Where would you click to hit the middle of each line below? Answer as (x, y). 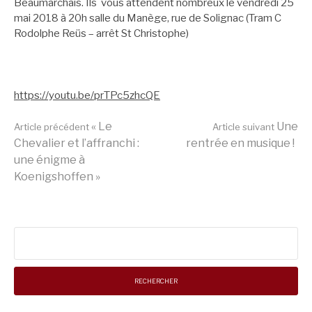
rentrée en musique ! (240, 143)
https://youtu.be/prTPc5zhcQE (87, 95)
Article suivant (243, 127)
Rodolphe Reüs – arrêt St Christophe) (101, 33)
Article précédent (52, 127)
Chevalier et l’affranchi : (77, 143)
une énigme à (49, 160)
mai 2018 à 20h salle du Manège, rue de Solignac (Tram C (148, 18)
